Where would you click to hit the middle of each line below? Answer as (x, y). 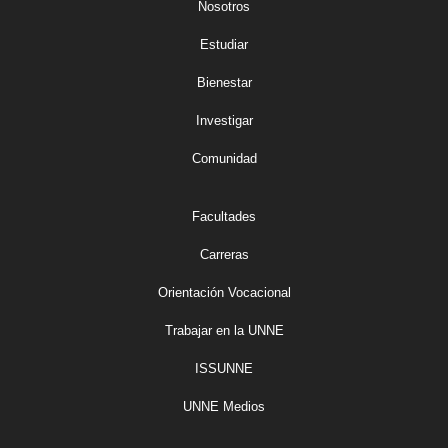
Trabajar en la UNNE (224, 331)
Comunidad (224, 159)
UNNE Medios (224, 407)
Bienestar (224, 83)
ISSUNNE (224, 369)
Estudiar (224, 45)
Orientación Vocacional (224, 293)
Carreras (224, 255)
